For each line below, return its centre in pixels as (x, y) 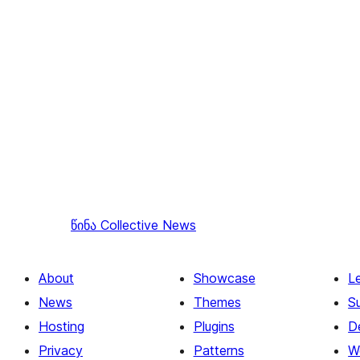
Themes (217, 303)
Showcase (224, 278)
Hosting (61, 327)
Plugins (214, 327)
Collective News (148, 225)
